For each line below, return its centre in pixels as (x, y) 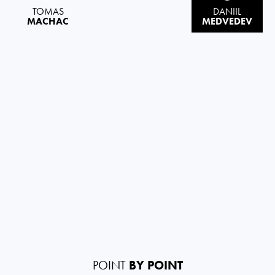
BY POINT (156, 265)
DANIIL (227, 11)
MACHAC (48, 21)
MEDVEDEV (227, 21)
